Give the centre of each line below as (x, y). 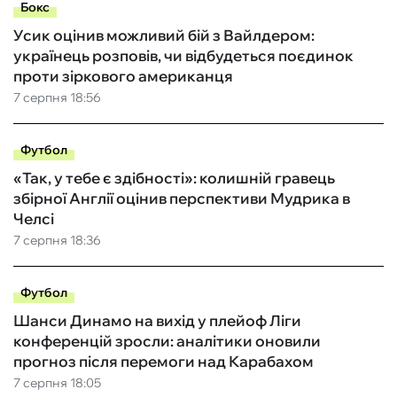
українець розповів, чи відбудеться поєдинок (183, 56)
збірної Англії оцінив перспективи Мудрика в (182, 198)
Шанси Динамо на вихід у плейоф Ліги (157, 321)
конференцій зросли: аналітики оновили (167, 341)
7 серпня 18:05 (57, 383)
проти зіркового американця (123, 76)
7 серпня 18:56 (57, 98)
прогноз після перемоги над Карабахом (163, 362)
